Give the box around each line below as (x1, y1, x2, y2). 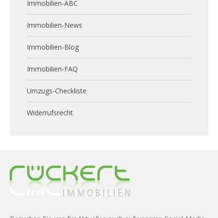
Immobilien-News (27, 20, 82, 30)
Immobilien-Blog (27, 42, 79, 52)
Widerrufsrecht (27, 108, 73, 118)
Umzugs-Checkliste (27, 86, 87, 96)
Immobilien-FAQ (27, 64, 78, 74)
